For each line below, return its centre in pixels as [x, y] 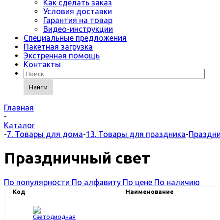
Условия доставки [78, 11]
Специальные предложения [75, 38]
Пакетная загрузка [58, 47]
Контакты [42, 64]
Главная [19, 108]
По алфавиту [96, 182]
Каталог [19, 125]
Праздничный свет [77, 158]
